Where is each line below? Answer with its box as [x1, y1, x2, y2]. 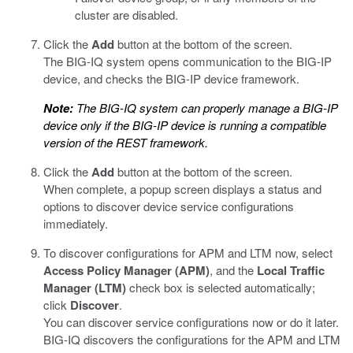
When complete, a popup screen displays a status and [43, 180, 321, 197]
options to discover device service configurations [43, 198, 294, 214]
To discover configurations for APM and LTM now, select [43, 244, 333, 261]
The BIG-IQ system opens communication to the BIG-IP [43, 53, 332, 69]
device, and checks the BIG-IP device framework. [43, 70, 299, 87]
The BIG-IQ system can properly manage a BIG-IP [73, 99, 338, 116]
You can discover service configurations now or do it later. [43, 314, 339, 330]
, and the [210, 262, 257, 278]
